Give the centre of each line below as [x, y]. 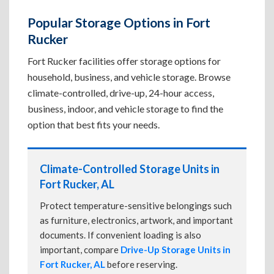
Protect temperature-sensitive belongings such [136, 206]
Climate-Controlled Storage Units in [130, 169]
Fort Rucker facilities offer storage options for [124, 61]
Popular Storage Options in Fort [119, 22]
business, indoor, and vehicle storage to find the [125, 109]
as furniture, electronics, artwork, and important [136, 220]
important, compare [80, 250]
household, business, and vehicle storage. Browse [129, 77]
